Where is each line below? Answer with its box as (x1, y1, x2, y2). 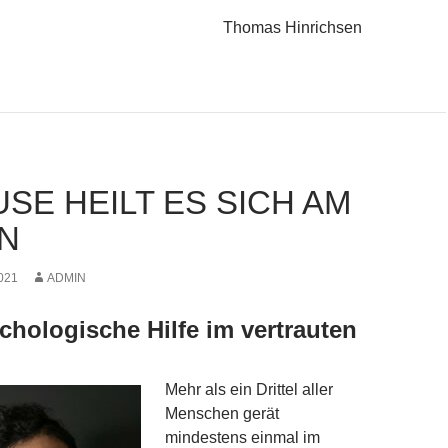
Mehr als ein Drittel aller (165, 381, 333, 399)
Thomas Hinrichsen (223, 19, 362, 37)
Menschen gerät (165, 405, 279, 423)
